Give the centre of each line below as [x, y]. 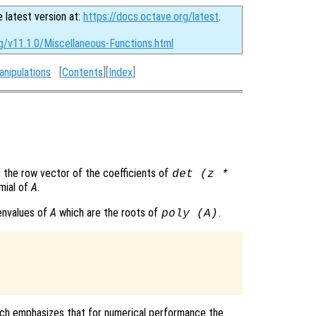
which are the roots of [109, 213]
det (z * [200, 175]
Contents [83, 72]
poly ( [182, 214]
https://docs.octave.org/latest [151, 17]
